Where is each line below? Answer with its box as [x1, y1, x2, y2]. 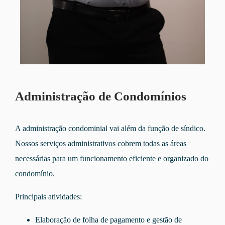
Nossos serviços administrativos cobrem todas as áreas [15, 139, 186, 148]
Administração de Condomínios [15, 89, 186, 103]
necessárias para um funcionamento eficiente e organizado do [15, 154, 208, 163]
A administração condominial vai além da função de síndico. [15, 124, 205, 133]
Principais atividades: [15, 192, 82, 201]
